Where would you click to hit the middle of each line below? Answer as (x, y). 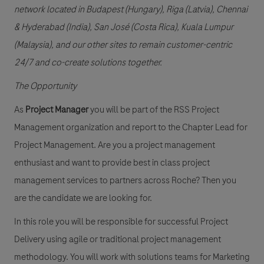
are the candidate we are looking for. (83, 198)
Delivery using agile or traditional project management (118, 239)
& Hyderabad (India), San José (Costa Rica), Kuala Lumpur (124, 27)
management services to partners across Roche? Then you (125, 180)
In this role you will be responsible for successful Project (121, 221)
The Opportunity (45, 86)
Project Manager (57, 109)
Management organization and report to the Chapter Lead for (131, 127)
